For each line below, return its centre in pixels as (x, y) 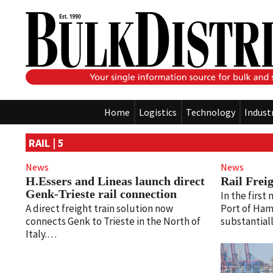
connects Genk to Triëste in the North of (113, 222)
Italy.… (41, 234)
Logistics (158, 112)
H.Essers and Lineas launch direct (115, 181)
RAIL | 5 (47, 143)
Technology (211, 112)
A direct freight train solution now (99, 209)
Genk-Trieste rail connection (101, 193)
